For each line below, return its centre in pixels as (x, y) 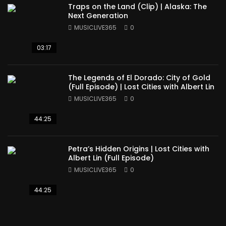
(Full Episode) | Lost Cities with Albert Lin (141, 87)
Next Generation (98, 16)
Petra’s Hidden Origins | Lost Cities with (139, 149)
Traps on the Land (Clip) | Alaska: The (137, 7)
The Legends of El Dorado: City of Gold (139, 78)
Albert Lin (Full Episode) (111, 158)
